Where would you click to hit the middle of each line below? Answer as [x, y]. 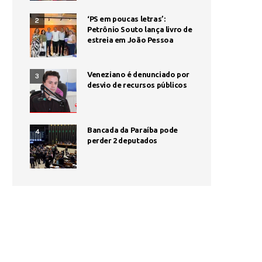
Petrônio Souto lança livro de [140, 29]
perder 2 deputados [122, 140]
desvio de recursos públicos [137, 85]
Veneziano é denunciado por [138, 74]
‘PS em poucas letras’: [126, 18]
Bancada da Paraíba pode [133, 130]
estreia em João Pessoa [130, 39]
